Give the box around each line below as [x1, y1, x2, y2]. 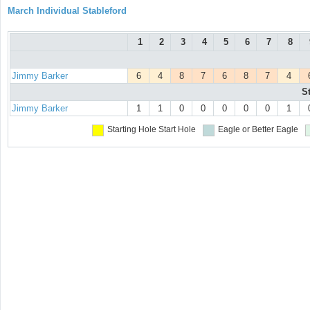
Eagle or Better [217, 125, 274, 135]
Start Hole [158, 125, 196, 135]
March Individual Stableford [8, 6, 127, 16]
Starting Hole [107, 125, 156, 135]
